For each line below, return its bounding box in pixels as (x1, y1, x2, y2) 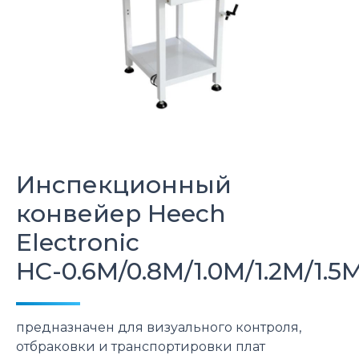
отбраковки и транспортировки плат (16, 339, 265, 354)
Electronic (16, 228, 139, 257)
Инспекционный (16, 170, 232, 200)
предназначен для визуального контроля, (16, 320, 301, 335)
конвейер (16, 199, 147, 228)
